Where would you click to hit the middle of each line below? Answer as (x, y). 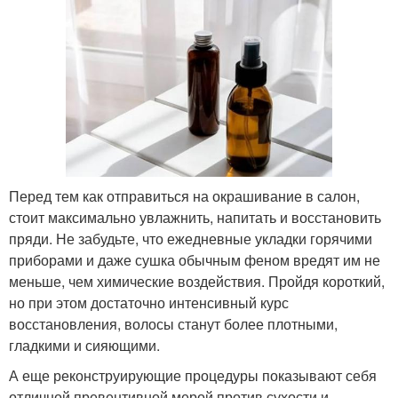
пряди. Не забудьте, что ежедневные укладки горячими (191, 239)
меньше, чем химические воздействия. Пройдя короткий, (197, 282)
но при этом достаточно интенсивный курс (149, 303)
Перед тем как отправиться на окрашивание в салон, (184, 196)
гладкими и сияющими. (84, 346)
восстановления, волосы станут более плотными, (173, 324)
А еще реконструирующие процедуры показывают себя (193, 376)
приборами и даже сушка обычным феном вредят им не (195, 260)
